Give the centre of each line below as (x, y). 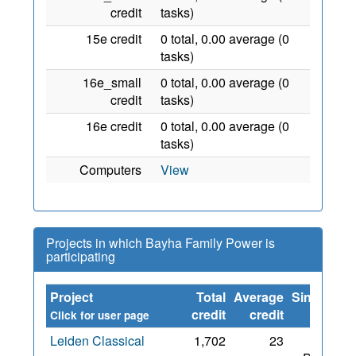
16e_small (112, 82)
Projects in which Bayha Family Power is (161, 243)
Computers (110, 170)
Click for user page (100, 315)
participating (81, 256)
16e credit (114, 126)
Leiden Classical (97, 341)
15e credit (114, 39)
